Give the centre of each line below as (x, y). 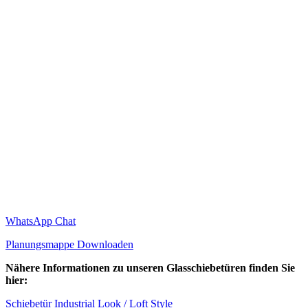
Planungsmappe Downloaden (69, 244)
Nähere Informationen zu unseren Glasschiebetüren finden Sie (150, 267)
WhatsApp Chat (41, 221)
